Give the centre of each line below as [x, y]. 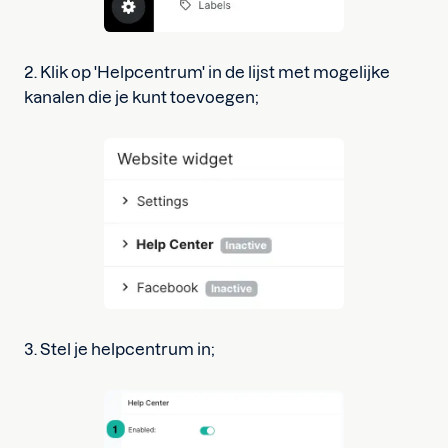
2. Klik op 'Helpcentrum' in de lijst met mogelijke [207, 72]
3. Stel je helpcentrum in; [119, 349]
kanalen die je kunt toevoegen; [141, 97]
